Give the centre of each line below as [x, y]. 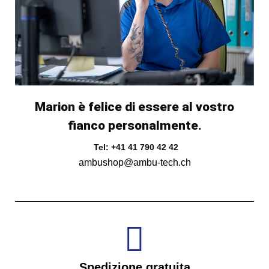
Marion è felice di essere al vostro [134, 107]
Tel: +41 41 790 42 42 [134, 147]
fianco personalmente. [134, 126]
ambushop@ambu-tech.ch [134, 163]
